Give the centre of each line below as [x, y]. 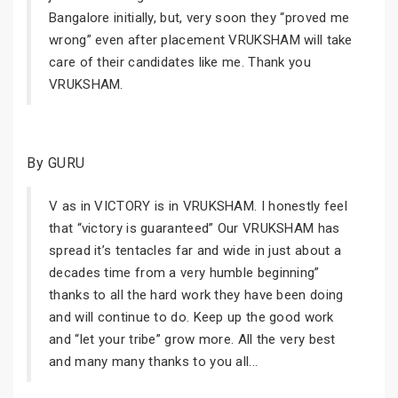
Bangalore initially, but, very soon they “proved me [199, 18]
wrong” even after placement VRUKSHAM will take [201, 40]
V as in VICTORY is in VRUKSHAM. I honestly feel [199, 206]
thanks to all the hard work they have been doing [196, 295]
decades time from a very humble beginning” [184, 273]
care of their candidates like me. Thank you [180, 62]
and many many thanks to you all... [154, 362]
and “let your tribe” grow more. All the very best [192, 339]
